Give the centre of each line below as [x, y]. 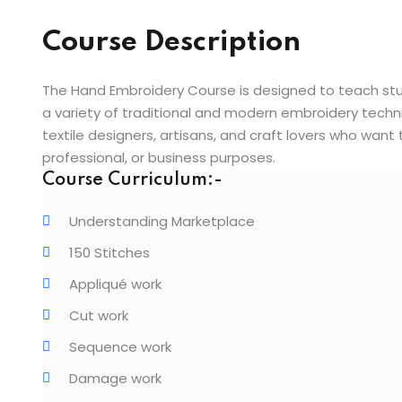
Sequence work [120, 347]
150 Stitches [109, 253]
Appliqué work [115, 284]
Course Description [171, 43]
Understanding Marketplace [162, 221]
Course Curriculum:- [132, 180]
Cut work [99, 315]
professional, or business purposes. [159, 157]
